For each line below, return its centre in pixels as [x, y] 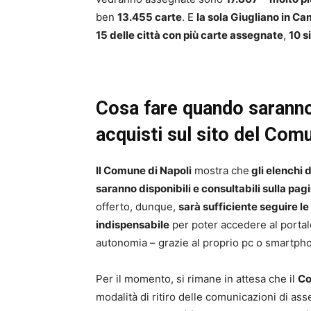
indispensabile [133, 225]
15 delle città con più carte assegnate [190, 35]
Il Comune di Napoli [144, 171]
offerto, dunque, [137, 207]
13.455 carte [150, 17]
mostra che [220, 171]
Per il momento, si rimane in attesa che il [197, 279]
